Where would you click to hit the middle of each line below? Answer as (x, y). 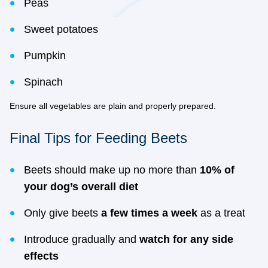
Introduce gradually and (82, 239)
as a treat (221, 213)
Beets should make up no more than (112, 170)
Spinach (43, 82)
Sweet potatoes (61, 29)
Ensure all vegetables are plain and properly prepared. (113, 106)
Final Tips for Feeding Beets (98, 138)
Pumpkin (45, 56)
